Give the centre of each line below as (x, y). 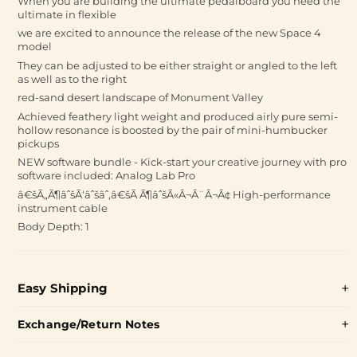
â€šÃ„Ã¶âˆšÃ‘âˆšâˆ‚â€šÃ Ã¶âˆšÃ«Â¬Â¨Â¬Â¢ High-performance (174, 194)
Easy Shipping (63, 288)
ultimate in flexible (67, 14)
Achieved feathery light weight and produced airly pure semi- (178, 116)
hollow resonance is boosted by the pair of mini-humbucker (173, 129)
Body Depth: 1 (53, 226)
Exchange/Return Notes (88, 324)
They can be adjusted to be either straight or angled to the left (177, 65)
